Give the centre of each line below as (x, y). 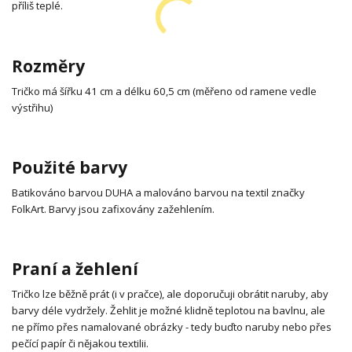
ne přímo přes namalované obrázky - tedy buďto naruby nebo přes (172, 327)
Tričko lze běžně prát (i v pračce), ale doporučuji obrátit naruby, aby (170, 294)
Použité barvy (70, 167)
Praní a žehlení (75, 269)
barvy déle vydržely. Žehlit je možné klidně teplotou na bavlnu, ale (169, 310)
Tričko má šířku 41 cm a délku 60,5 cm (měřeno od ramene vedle (164, 91)
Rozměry (48, 66)
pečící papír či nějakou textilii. (80, 343)
